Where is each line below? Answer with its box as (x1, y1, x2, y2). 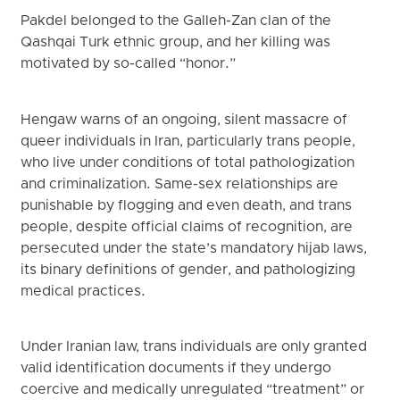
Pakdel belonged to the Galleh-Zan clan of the (21, 12, 332, 31)
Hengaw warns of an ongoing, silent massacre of (21, 111, 348, 129)
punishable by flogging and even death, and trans (21, 196, 353, 215)
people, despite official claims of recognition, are (21, 218, 354, 237)
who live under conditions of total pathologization (21, 154, 355, 172)
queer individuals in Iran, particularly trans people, (21, 132, 356, 151)
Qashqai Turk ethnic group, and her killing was (21, 34, 331, 53)
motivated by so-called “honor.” (21, 55, 237, 74)
